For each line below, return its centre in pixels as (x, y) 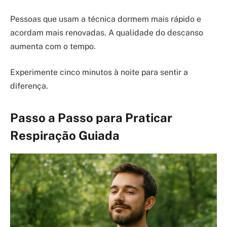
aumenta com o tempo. (53, 46)
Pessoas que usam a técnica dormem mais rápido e (106, 19)
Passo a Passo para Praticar (91, 118)
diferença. (29, 86)
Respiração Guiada (65, 136)
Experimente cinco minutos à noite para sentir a (99, 72)
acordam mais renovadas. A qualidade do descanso (107, 32)
